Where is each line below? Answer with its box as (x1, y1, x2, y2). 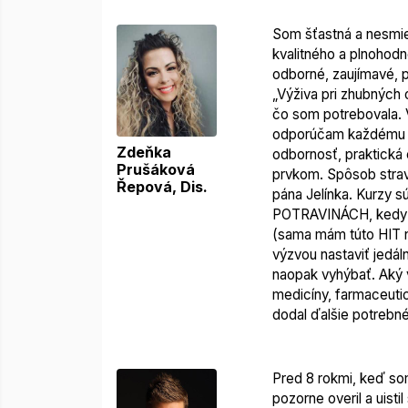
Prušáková (117, 159, 195, 178)
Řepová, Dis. (117, 177, 208, 196)
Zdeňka (117, 142, 171, 161)
